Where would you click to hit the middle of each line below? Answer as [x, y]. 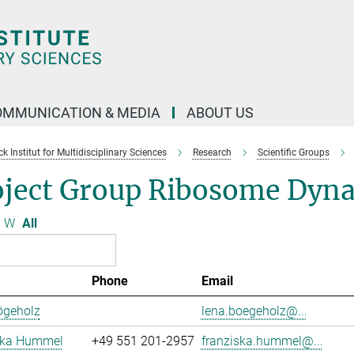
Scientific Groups [293, 153]
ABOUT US [220, 113]
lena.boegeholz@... [254, 311]
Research [212, 153]
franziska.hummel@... [262, 341]
